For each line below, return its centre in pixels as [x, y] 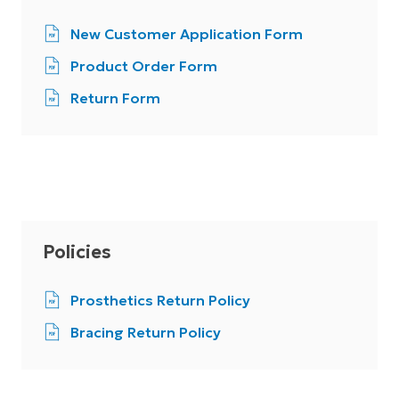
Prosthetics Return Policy [160, 300]
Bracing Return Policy [146, 332]
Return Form [115, 98]
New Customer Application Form [187, 34]
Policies [77, 252]
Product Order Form [144, 66]
